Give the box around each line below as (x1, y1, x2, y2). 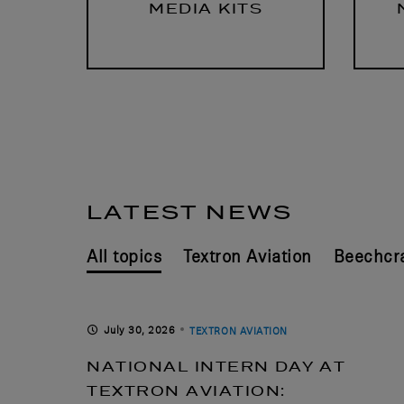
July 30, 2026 (103, 323, 176, 336)
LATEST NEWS (87, 197, 293, 225)
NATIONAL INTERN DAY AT (87, 356, 345, 376)
